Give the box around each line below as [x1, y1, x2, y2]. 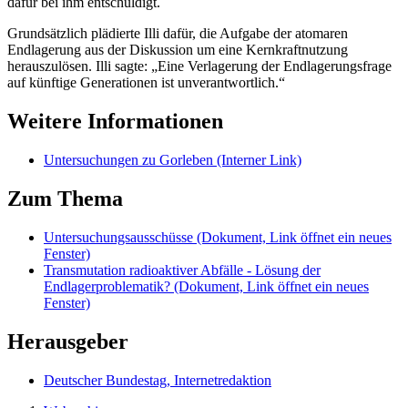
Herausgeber [7, 329, 128, 353]
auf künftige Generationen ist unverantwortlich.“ [7, 75, 285, 91]
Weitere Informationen [7, 108, 223, 133]
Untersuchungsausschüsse [44, 229, 197, 245]
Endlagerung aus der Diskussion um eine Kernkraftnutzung [7, 42, 348, 58]
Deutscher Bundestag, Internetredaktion [44, 372, 271, 388]
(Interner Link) [217, 151, 301, 168]
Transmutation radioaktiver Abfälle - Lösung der [44, 261, 321, 278]
